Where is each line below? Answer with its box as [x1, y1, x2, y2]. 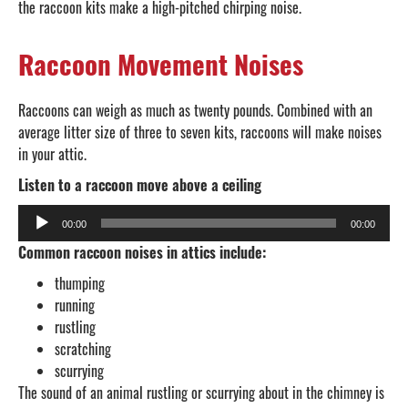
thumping [55, 272, 105, 295]
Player [17, 226, 51, 249]
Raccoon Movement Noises [18, 44, 303, 84]
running [55, 294, 95, 317]
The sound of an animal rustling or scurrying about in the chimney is [18, 382, 384, 404]
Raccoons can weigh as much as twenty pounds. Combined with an [18, 99, 372, 122]
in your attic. [18, 143, 87, 166]
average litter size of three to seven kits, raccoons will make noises [18, 121, 382, 144]
